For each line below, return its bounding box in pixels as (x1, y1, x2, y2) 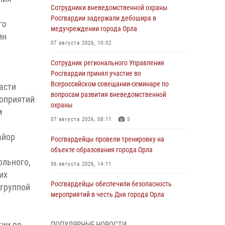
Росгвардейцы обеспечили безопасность (51, 180, 172, 188)
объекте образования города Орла (51, 146, 153, 154)
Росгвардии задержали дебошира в (51, 14, 156, 22)
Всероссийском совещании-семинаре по (51, 80, 169, 88)
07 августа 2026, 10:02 (51, 40, 111, 46)
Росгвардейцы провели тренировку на (51, 135, 164, 143)
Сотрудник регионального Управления (51, 59, 164, 67)
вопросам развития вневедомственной (51, 90, 166, 98)
